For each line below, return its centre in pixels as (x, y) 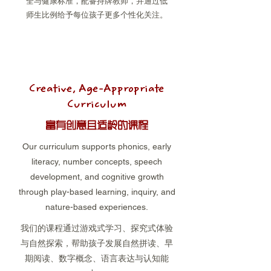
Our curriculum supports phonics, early (97, 146)
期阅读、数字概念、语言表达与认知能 (97, 258)
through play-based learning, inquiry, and (97, 192)
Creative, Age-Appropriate (97, 90)
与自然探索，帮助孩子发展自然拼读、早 (97, 243)
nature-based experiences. (97, 207)
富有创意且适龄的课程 (97, 126)
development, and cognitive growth (97, 177)
